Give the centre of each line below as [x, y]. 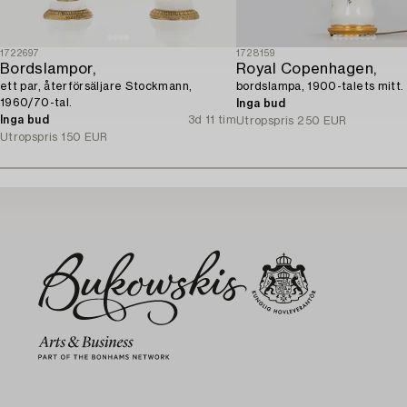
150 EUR [84, 137]
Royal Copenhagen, [307, 69]
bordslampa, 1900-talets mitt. [320, 86]
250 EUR [322, 120]
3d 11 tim [212, 119]
